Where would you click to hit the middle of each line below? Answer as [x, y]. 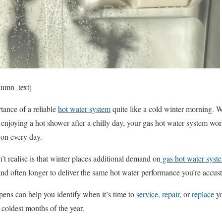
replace [203, 194]
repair [171, 194]
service [147, 194]
